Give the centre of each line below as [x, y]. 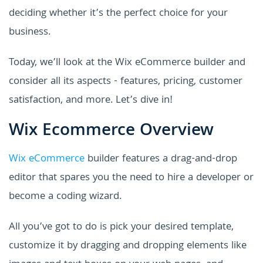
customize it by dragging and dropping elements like [128, 247]
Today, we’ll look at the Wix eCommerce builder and [127, 63]
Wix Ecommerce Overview [111, 132]
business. [30, 33]
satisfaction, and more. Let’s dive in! [91, 101]
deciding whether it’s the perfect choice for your [118, 14]
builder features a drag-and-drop [161, 160]
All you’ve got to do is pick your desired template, [121, 228]
